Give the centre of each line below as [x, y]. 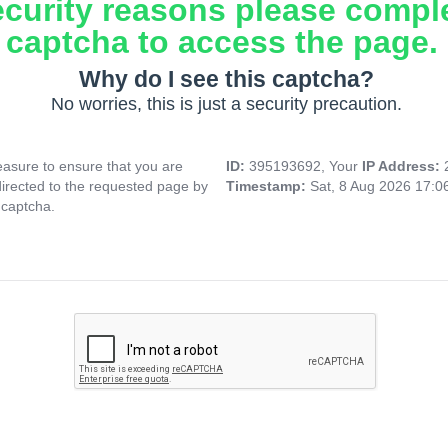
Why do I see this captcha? [226, 79]
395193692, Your [305, 166]
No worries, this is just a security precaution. [226, 104]
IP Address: [403, 166]
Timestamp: [268, 186]
